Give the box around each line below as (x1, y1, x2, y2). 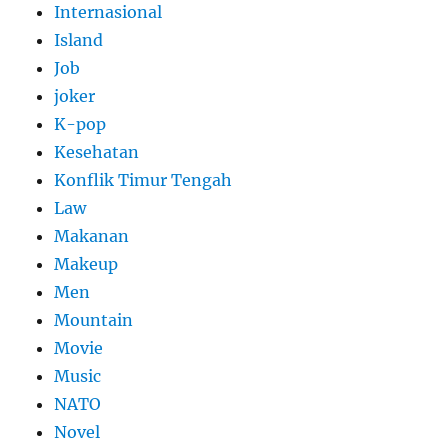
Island (54, 29, 104, 50)
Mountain (54, 309, 134, 330)
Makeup (54, 253, 119, 274)
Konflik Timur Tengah (54, 169, 233, 190)
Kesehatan (54, 141, 140, 162)
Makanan (54, 225, 130, 246)
